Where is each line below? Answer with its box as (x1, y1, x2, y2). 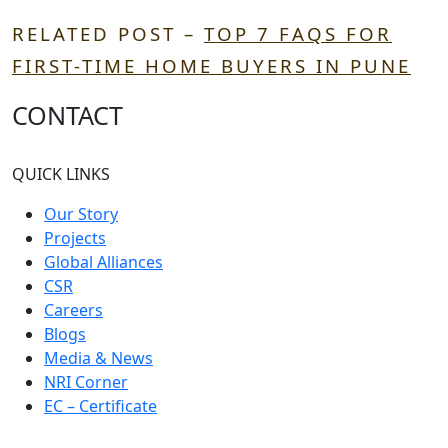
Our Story (44, 203, 118, 226)
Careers (44, 299, 103, 322)
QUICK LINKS (12, 163, 110, 186)
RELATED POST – (12, 21, 204, 47)
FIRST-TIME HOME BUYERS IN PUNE (12, 53, 411, 79)
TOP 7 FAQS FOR (204, 21, 392, 47)
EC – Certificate (44, 395, 157, 418)
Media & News (44, 347, 153, 370)
